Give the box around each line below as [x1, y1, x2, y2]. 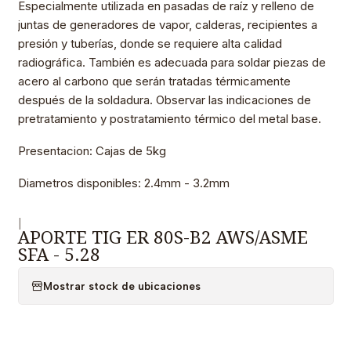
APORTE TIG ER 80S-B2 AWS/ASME [17, 226, 308, 248]
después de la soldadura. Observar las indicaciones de [17, 92, 311, 108]
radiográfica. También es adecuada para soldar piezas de [17, 55, 326, 71]
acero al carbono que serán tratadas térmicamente [17, 74, 291, 89]
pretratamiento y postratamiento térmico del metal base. [17, 111, 321, 127]
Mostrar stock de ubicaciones [42, 279, 201, 292]
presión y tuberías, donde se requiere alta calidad [17, 36, 282, 52]
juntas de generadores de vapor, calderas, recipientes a [17, 17, 317, 33]
